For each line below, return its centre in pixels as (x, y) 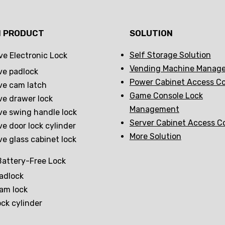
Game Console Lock (166, 96)
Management (154, 109)
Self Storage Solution (170, 55)
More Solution (155, 137)
